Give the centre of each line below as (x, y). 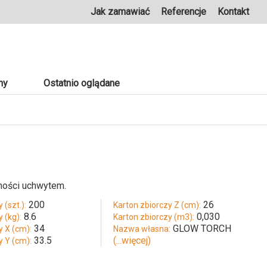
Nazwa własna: (142, 229)
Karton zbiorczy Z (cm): (157, 205)
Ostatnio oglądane (82, 83)
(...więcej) (132, 241)
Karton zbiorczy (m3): (153, 217)
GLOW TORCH (202, 229)
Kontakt (233, 12)
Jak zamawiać (120, 12)
